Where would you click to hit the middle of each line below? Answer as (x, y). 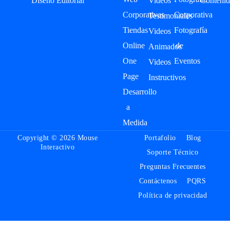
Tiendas (135, 30)
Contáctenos (158, 181)
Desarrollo (140, 91)
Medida (135, 122)
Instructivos (167, 77)
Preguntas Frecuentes (172, 166)
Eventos (187, 61)
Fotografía (191, 30)
